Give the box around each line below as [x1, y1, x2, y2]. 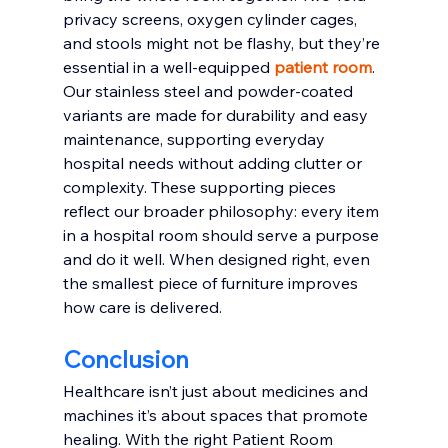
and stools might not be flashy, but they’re [62, 32, 384, 53]
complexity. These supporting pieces [62, 176, 340, 197]
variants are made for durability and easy [62, 104, 372, 125]
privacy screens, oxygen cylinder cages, [62, 8, 361, 29]
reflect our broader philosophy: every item [62, 200, 383, 221]
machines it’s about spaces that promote [62, 404, 372, 425]
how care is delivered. [62, 296, 222, 317]
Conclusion [62, 343, 189, 374]
